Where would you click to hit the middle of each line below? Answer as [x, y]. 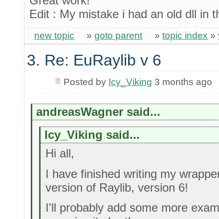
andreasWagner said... [99, 111]
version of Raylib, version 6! [117, 187]
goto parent [118, 35]
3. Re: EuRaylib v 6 [94, 60]
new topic [54, 35]
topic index [185, 35]
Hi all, [60, 153]
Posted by [86, 82]
